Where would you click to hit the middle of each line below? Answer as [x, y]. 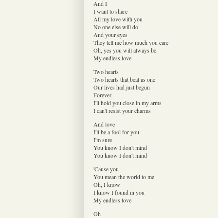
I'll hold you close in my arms [127, 102]
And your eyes [110, 34]
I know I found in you [119, 192]
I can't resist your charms [122, 110]
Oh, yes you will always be [125, 50]
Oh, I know [107, 184]
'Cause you [106, 169]
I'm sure [103, 139]
